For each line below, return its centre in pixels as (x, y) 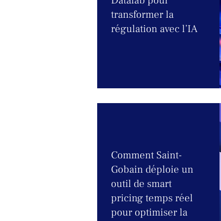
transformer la (142, 15)
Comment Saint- (147, 155)
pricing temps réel (152, 198)
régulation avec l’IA (154, 29)
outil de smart (141, 184)
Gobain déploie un (152, 169)
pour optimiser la (149, 212)
